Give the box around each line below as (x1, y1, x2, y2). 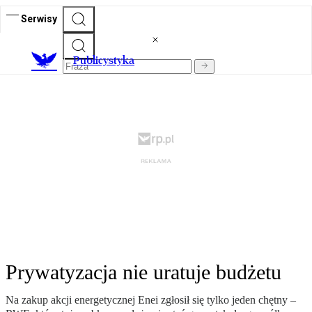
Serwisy (21, 13, 57, 24)
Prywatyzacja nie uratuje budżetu (6, 260, 281, 284)
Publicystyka (73, 54, 134, 68)
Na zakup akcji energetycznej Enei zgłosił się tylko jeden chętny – (6, 294, 296, 306)
